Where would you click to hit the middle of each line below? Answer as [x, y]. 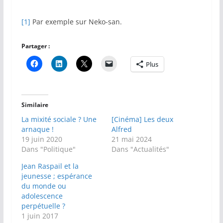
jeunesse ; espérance [56, 176]
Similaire [35, 105]
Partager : [35, 46]
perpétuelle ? [43, 206]
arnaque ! [37, 129]
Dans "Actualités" [140, 149]
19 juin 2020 [42, 139]
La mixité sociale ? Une [59, 119]
